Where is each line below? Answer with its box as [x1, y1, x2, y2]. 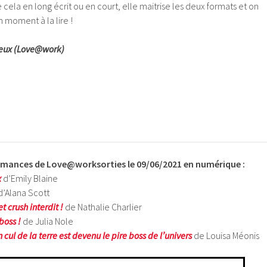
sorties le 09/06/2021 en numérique [97, 158, 243, 170]
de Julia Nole [21, 215, 73, 227]
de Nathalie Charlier [63, 201, 142, 213]
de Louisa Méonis [192, 229, 259, 241]
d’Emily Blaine [1, 172, 58, 184]
